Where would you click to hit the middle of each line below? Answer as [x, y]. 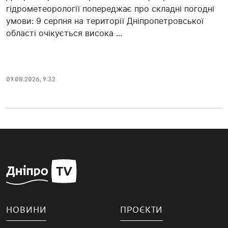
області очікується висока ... [64, 33]
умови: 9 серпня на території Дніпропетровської [105, 21]
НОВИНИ [26, 210]
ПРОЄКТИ [142, 210]
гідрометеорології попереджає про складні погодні [110, 9]
